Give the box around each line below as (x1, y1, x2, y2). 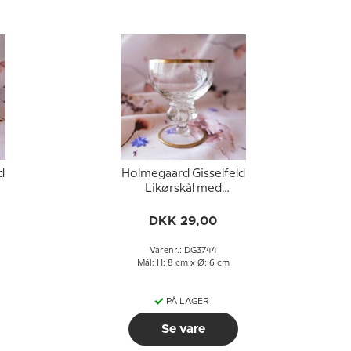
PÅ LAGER (166, 298, 209, 306)
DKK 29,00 (149, 215, 217, 227)
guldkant (159, 198, 207, 209)
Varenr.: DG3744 (149, 247, 217, 255)
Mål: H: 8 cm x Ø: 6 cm (136, 259, 230, 267)
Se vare (161, 323, 205, 335)
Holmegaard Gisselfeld (121, 168, 245, 179)
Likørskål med (144, 183, 222, 194)
